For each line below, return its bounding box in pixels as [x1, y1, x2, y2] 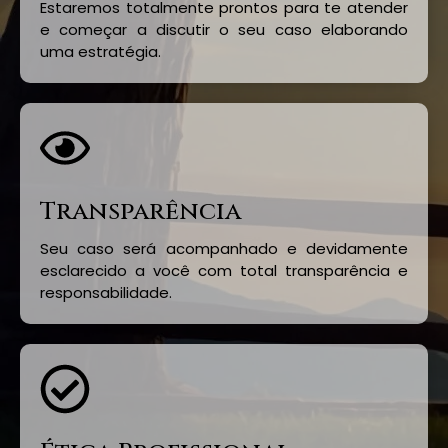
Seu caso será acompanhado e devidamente [40, 238, 408, 260]
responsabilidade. [40, 282, 172, 304]
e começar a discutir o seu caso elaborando [40, 19, 408, 41]
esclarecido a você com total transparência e [40, 260, 408, 282]
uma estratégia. [40, 41, 161, 63]
